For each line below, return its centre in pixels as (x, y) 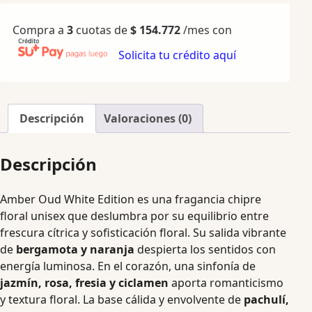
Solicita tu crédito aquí (177, 55)
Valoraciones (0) (148, 118)
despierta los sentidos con (205, 249)
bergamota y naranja (75, 249)
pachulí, (266, 299)
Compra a (40, 30)
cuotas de (102, 30)
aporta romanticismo (226, 282)
